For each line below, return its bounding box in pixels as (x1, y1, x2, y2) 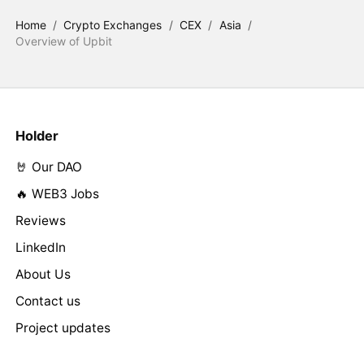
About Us (15, 266, 71, 282)
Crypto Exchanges (63, 17, 162, 32)
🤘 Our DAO (15, 158, 82, 175)
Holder (15, 127, 58, 144)
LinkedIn (15, 239, 66, 255)
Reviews (15, 212, 66, 228)
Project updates (15, 319, 110, 336)
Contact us (15, 292, 80, 309)
